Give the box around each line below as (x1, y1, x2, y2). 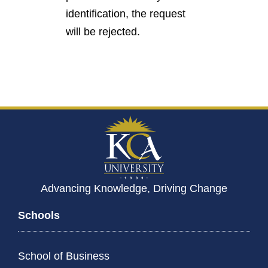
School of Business (18, 250, 109, 263)
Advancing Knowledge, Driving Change (41, 182, 227, 195)
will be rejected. (66, 26, 140, 38)
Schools (18, 209, 60, 222)
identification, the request (66, 8, 185, 20)
